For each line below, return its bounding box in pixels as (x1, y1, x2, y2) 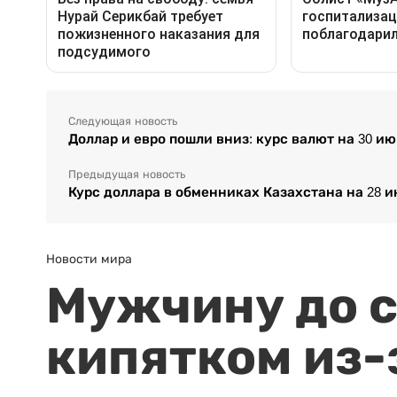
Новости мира (46, 252, 132, 267)
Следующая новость (68, 115, 177, 128)
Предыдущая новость (68, 168, 185, 182)
